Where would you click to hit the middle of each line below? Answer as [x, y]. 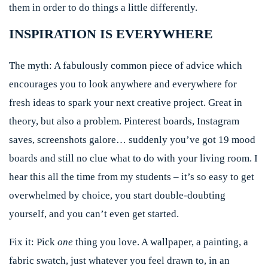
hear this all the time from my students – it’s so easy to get [132, 177]
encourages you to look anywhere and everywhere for [123, 84]
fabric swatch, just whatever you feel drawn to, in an [119, 261]
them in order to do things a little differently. [103, 7]
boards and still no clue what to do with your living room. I [133, 158]
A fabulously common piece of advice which [147, 66]
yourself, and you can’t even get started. [94, 214]
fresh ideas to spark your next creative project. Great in [126, 103]
